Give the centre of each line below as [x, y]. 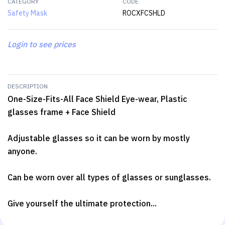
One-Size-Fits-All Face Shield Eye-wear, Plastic [97, 99]
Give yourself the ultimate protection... [82, 203]
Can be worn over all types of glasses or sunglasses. [109, 177]
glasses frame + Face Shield [62, 112]
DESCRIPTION [28, 86]
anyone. [22, 151]
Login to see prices [42, 44]
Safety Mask [27, 13]
